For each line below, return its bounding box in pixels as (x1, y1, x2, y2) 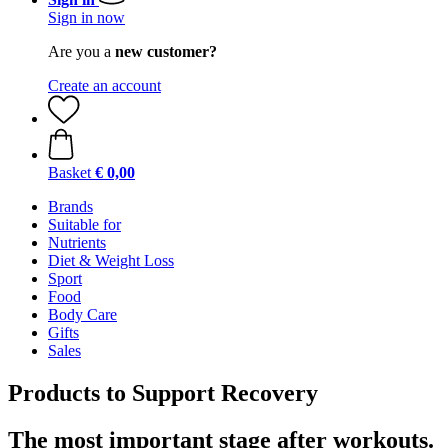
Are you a (48, 43, 115, 60)
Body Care (48, 306, 117, 323)
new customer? (115, 43, 217, 60)
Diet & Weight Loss (48, 252, 174, 269)
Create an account (48, 77, 161, 94)
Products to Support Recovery (8, 379, 318, 406)
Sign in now (48, 9, 125, 26)
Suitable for (48, 216, 121, 233)
